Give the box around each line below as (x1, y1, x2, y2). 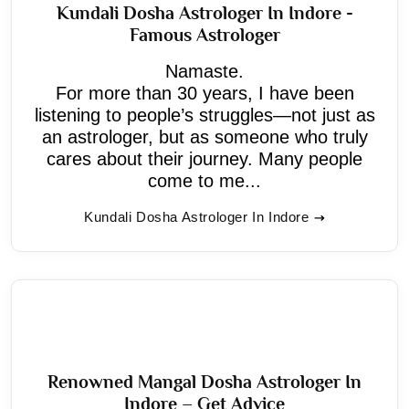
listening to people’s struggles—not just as (34, 104, 375, 125)
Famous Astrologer (129, 24, 280, 45)
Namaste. (165, 60, 244, 81)
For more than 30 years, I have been (55, 82, 354, 103)
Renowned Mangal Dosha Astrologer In (47, 371, 362, 392)
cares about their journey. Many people (47, 148, 362, 169)
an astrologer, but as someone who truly (41, 126, 368, 147)
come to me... (148, 170, 261, 191)
